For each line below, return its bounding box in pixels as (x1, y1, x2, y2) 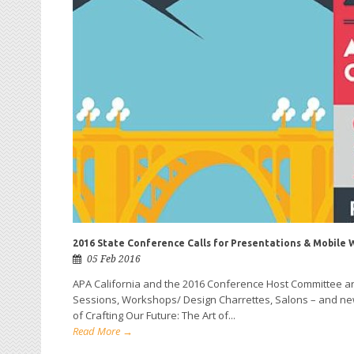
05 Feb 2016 (87, 254, 141, 265)
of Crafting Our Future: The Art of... (73, 308, 235, 322)
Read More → (73, 324, 133, 338)
